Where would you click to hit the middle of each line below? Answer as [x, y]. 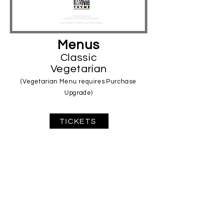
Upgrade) [79, 93]
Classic [79, 58]
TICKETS [78, 121]
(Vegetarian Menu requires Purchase [79, 82]
